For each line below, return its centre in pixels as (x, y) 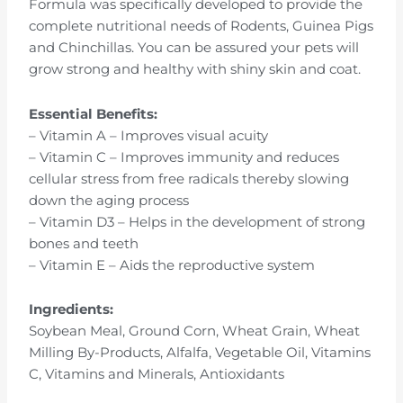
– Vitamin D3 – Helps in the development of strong (197, 222)
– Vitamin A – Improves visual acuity (149, 135)
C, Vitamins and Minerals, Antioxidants (157, 375)
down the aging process (109, 200)
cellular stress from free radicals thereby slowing (189, 179)
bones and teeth (84, 243)
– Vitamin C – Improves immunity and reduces (184, 157)
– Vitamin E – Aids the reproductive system (172, 265)
